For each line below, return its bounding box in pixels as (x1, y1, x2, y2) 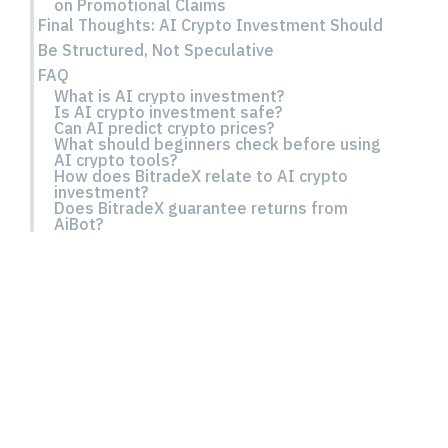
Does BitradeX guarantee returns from (54, 198, 348, 218)
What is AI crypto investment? (54, 86, 284, 106)
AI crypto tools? (54, 150, 177, 170)
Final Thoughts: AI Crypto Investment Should (38, 15, 383, 35)
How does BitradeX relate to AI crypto (54, 166, 348, 186)
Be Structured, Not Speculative (38, 40, 274, 60)
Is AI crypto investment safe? (54, 102, 282, 122)
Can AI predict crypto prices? (54, 118, 274, 138)
